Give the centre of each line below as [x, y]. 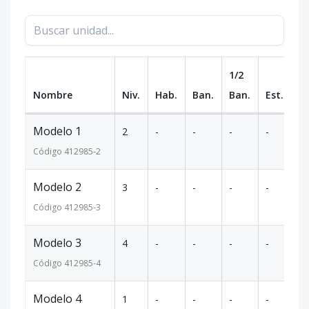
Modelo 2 [57, 187]
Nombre [53, 95]
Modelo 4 [57, 299]
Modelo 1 [57, 131]
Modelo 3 [57, 243]
